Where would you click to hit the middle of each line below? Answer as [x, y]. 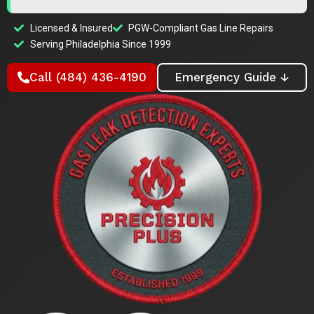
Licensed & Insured [71, 28]
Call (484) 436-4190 [88, 77]
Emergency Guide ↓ [232, 77]
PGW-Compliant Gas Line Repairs [201, 28]
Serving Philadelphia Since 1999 [100, 44]
